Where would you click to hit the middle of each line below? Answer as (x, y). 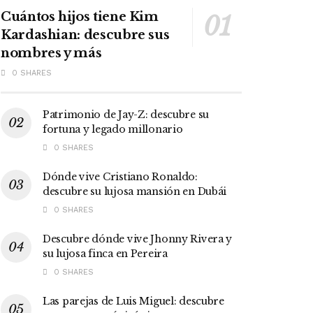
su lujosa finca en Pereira (105, 253)
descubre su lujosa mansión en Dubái (135, 191)
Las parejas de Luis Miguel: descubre (133, 301)
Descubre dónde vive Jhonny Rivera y (138, 239)
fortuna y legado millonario (113, 129)
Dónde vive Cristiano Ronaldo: (120, 176)
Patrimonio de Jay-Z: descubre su (126, 114)
